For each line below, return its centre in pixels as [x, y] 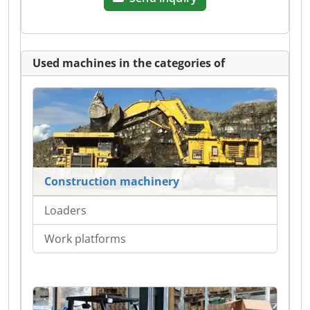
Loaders [65, 211]
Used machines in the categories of [129, 63]
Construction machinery [112, 182]
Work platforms [85, 239]
